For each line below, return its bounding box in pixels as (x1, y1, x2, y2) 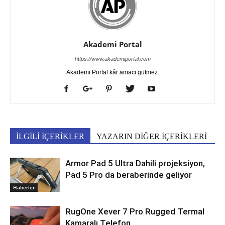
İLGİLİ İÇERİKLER (16, 132, 84, 141)
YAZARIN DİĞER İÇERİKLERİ (96, 132, 207, 141)
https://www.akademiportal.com (74, 55, 151, 62)
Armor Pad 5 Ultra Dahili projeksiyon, (65, 158, 205, 168)
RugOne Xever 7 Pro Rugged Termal (65, 206, 204, 216)
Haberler (13, 184, 35, 191)
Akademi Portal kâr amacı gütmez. (66, 68, 159, 76)
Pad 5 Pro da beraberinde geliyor (65, 169, 192, 180)
